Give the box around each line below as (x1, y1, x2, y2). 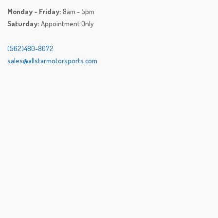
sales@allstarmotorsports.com (7, 56, 97, 66)
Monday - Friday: (7, 7, 61, 17)
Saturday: (7, 19, 39, 29)
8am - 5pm (61, 7, 94, 17)
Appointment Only (39, 19, 94, 29)
